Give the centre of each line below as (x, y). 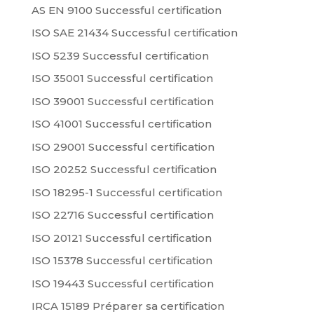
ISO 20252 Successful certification (124, 170)
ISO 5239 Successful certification (120, 55)
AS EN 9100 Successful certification (126, 10)
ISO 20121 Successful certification (121, 238)
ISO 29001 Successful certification (123, 146)
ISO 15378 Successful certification (122, 261)
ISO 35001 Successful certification (122, 78)
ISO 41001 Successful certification (121, 124)
